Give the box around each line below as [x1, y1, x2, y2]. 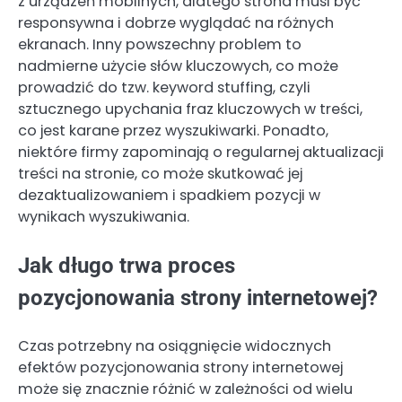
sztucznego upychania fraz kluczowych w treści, [18, 99, 363, 120]
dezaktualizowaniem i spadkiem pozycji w [18, 185, 320, 206]
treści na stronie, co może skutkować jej [18, 163, 302, 185]
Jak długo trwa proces [18, 253, 235, 279]
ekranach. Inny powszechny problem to [18, 34, 301, 56]
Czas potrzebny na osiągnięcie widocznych [18, 336, 331, 357]
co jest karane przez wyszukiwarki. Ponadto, [18, 120, 328, 142]
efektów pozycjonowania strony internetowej [18, 357, 343, 379]
